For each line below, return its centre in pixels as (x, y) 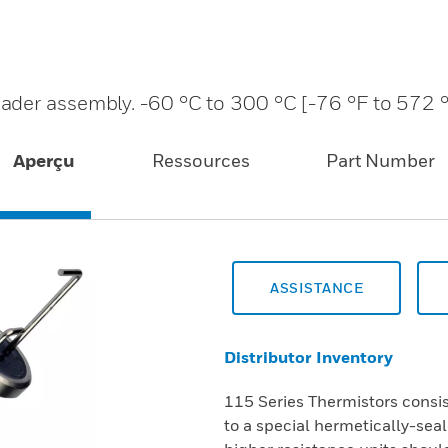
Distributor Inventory (308, 357)
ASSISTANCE (316, 287)
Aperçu (44, 160)
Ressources (200, 160)
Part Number (380, 160)
